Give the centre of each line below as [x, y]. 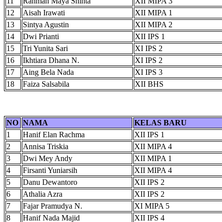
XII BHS [149, 84]
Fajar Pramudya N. [53, 206]
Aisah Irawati [44, 12]
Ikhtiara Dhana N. [51, 60]
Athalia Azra [43, 194]
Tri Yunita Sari [45, 48]
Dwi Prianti [41, 36]
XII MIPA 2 [154, 24]
